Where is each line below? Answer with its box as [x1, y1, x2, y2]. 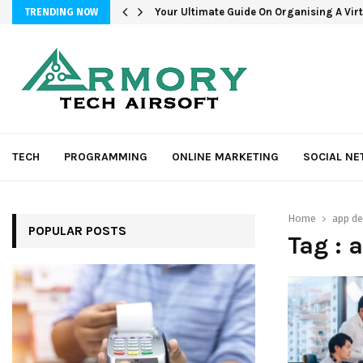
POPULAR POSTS [28, 223, 126, 238]
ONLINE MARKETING [172, 150, 279, 164]
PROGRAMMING [64, 150, 147, 164]
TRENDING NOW [24, 6, 98, 18]
